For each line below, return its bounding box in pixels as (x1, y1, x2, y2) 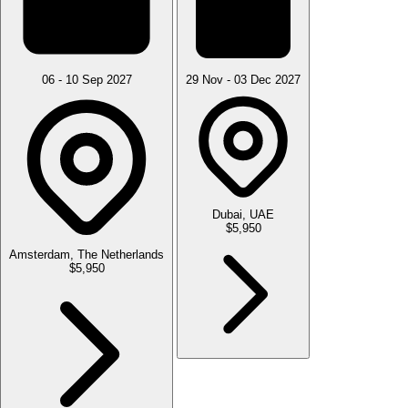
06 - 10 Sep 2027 (41, 72, 132, 87)
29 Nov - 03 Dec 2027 (186, 72, 301, 87)
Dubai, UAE (212, 207, 274, 221)
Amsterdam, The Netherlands (9, 247, 164, 261)
